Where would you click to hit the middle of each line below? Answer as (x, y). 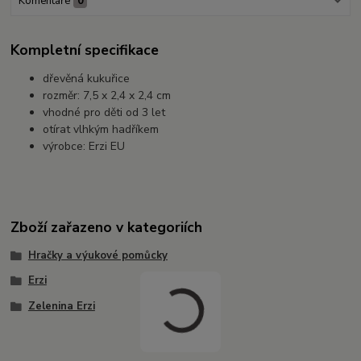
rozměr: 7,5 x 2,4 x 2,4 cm (107, 95)
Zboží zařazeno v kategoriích (107, 227)
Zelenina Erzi (61, 307)
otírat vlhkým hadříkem (101, 129)
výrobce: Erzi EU (84, 146)
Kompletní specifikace (85, 50)
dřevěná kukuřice (87, 78)
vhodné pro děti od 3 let (104, 112)
